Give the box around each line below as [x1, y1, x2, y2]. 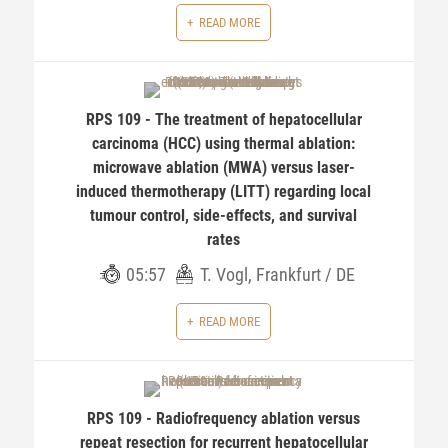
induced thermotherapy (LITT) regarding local [76, 182, 372, 201]
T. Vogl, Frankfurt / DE [200, 264, 356, 285]
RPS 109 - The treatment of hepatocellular [85, 110, 362, 129]
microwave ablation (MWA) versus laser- [92, 158, 355, 177]
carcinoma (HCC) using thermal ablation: [92, 134, 356, 153]
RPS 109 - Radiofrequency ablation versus [87, 409, 361, 428]
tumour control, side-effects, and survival [90, 206, 358, 225]
